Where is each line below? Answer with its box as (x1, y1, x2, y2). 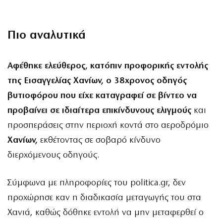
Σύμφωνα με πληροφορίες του (7, 178, 130, 188)
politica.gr (130, 178, 168, 188)
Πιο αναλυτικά (7, 29, 86, 42)
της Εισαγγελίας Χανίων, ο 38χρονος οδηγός (7, 76, 187, 86)
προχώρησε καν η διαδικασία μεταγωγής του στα (7, 193, 201, 203)
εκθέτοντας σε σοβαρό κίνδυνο (38, 135, 161, 145)
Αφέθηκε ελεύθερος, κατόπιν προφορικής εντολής (7, 61, 208, 71)
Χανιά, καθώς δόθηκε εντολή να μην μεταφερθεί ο (7, 208, 204, 218)
